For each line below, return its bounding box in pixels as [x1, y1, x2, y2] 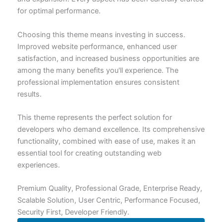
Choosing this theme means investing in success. [17, 30, 185, 39]
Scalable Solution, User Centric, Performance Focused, [17, 196, 200, 205]
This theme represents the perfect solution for [17, 112, 172, 122]
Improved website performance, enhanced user [17, 42, 177, 51]
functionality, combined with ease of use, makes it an [17, 136, 196, 146]
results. [17, 89, 42, 99]
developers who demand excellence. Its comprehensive [17, 124, 205, 134]
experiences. [17, 160, 60, 169]
